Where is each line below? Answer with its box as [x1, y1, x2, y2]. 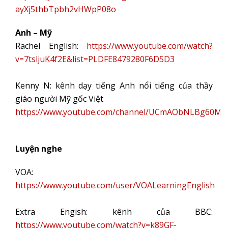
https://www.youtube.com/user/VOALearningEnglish [15, 180, 215, 191]
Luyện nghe [15, 143, 62, 154]
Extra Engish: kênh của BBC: [15, 206, 213, 217]
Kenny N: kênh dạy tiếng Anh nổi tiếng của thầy [15, 80, 213, 91]
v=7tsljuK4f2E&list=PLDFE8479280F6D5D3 [15, 53, 175, 65]
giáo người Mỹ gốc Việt [15, 93, 103, 104]
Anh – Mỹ [15, 27, 52, 38]
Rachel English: [15, 40, 87, 51]
